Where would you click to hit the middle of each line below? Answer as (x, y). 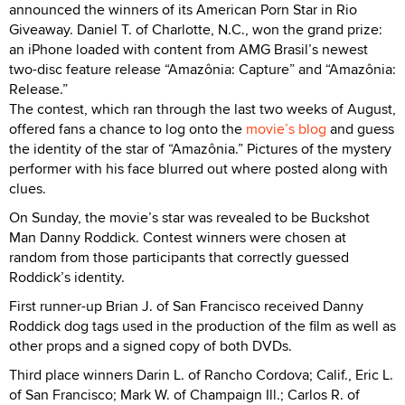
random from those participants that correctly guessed (179, 257)
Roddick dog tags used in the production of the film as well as (202, 325)
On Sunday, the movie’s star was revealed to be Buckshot (189, 217)
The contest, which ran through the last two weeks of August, (202, 108)
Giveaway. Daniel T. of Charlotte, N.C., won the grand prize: (196, 29)
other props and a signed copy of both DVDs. (151, 345)
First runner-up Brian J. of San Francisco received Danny (186, 306)
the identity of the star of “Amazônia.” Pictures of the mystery (200, 148)
